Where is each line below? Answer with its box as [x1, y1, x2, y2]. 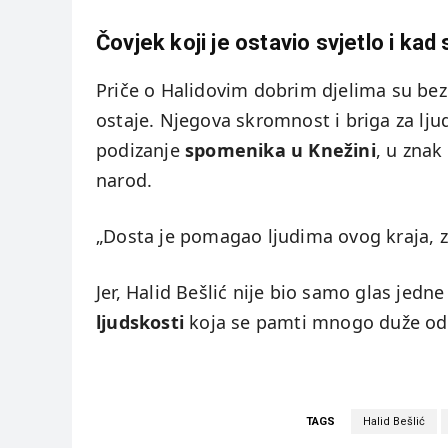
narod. [96, 168, 153, 193]
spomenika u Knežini [185, 138, 376, 163]
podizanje [96, 138, 185, 163]
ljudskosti [96, 310, 184, 335]
